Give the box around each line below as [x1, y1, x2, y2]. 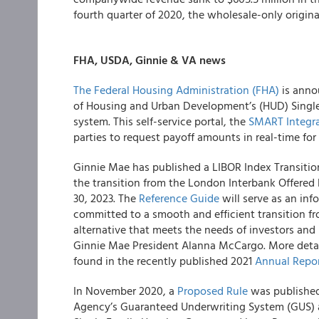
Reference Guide [139, 189, 219, 206]
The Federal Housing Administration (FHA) [73, 81, 279, 98]
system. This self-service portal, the [73, 113, 249, 130]
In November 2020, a [73, 282, 177, 299]
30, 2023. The [73, 189, 139, 206]
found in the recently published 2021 [73, 252, 255, 269]
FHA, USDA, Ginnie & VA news [73, 51, 226, 68]
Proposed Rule [177, 282, 248, 299]
